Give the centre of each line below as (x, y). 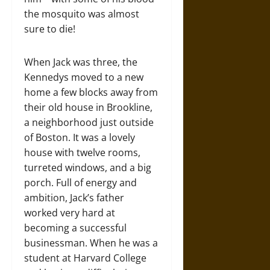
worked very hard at (70, 212)
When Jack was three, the (81, 62)
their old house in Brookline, (88, 107)
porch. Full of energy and (80, 182)
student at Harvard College (85, 258)
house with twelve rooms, (82, 152)
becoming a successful (75, 228)
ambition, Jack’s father (74, 197)
